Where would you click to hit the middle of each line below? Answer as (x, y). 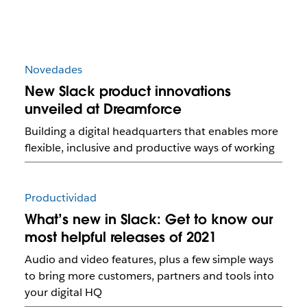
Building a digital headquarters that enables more (151, 132)
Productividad (60, 198)
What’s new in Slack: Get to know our (148, 220)
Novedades (53, 70)
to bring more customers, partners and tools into (149, 276)
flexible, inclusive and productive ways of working (149, 148)
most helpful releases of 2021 (120, 237)
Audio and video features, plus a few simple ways (149, 260)
